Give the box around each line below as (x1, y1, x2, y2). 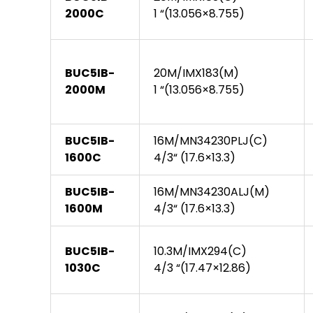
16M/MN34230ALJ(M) (154, 184, 270, 201)
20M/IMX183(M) (154, 65, 239, 82)
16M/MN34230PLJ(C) (154, 133, 268, 150)
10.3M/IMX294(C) (154, 243, 247, 260)
